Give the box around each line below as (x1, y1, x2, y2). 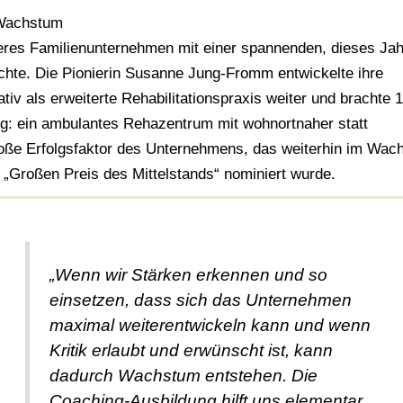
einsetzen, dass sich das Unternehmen (49, 290, 353, 309)
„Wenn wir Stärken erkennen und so (49, 264, 328, 284)
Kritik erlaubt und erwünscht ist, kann (49, 340, 334, 360)
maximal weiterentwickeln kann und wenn (49, 315, 372, 335)
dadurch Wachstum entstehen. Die (49, 365, 318, 385)
